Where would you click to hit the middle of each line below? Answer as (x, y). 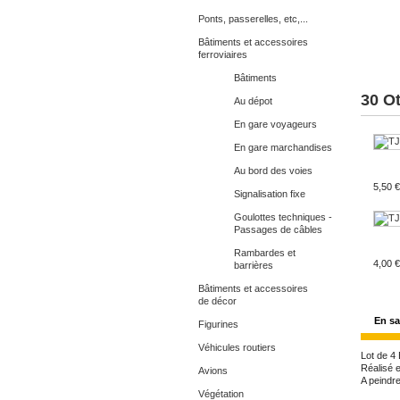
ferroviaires (223, 54)
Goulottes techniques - (283, 217)
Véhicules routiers (237, 347)
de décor (217, 301)
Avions (213, 371)
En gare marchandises (283, 147)
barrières (254, 265)
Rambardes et (265, 253)
